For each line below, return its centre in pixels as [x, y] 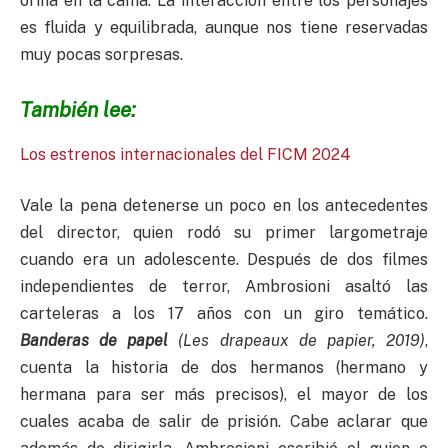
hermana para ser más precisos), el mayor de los [224, 395]
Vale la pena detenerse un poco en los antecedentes [224, 206]
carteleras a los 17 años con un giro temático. [224, 314]
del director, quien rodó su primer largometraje [224, 233]
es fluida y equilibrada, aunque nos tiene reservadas [224, 27]
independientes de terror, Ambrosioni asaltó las [224, 287]
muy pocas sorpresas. [101, 54]
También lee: [78, 110]
